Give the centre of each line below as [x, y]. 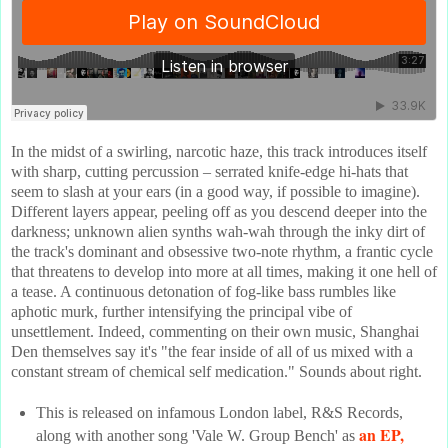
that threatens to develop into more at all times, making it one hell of [224, 272]
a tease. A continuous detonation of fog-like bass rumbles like [203, 292]
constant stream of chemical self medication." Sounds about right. [216, 372]
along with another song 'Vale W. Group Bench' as [197, 435]
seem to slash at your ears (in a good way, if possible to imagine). [215, 192]
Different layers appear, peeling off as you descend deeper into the [219, 212]
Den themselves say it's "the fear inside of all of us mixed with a [212, 352]
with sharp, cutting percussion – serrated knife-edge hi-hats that [209, 172]
